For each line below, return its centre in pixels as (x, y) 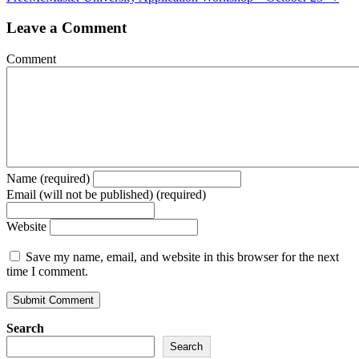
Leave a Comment (67, 28)
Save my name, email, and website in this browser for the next (182, 257)
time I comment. (47, 272)
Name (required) (48, 179)
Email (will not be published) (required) (106, 195)
